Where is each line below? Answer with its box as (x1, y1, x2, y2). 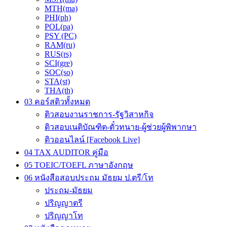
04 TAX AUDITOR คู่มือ (24, 148, 108, 157)
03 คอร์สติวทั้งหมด (24, 97, 90, 106)
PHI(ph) (45, 13, 71, 22)
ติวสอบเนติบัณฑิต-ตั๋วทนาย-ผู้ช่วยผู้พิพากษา (45, 123, 197, 132)
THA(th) (45, 86, 73, 95)
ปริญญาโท (45, 211, 83, 220)
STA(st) (45, 77, 70, 86)
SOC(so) (45, 68, 73, 77)
